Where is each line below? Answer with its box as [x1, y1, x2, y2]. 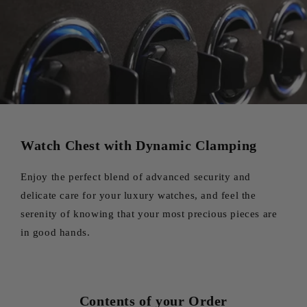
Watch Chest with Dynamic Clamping [21, 137, 257, 153]
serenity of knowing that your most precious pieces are [21, 208, 278, 219]
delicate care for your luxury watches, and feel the [21, 189, 256, 201]
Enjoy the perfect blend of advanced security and [21, 171, 251, 182]
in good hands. [21, 226, 90, 238]
